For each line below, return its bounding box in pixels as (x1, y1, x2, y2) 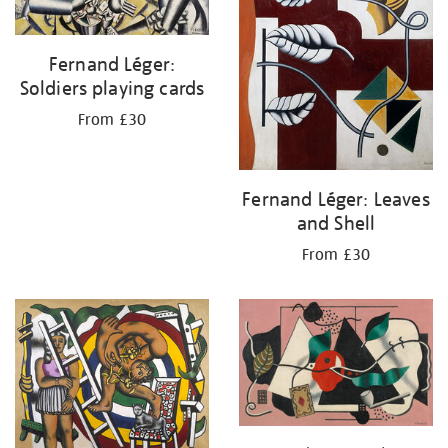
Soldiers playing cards (19, 75, 205, 100)
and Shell (296, 211, 376, 236)
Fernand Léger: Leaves (242, 187, 430, 212)
